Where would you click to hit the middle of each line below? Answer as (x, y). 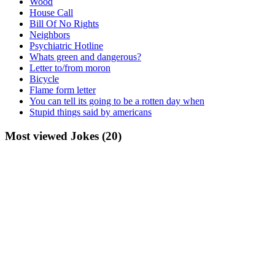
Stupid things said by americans (91, 112)
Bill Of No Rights (64, 23)
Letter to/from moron (70, 68)
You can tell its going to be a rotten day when (117, 101)
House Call (51, 12)
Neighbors (50, 34)
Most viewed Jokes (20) (63, 136)
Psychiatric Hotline (66, 45)
